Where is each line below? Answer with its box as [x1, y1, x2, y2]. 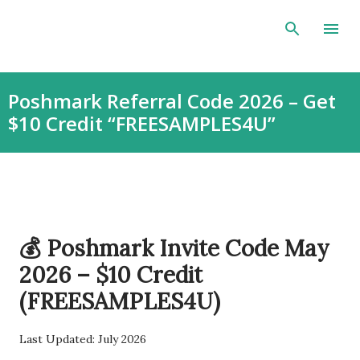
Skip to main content [185, 13, 297, 27]
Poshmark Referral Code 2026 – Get [8, 88, 336, 114]
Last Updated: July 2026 [19, 332, 146, 346]
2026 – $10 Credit [19, 260, 202, 289]
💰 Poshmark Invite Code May [19, 234, 329, 263]
